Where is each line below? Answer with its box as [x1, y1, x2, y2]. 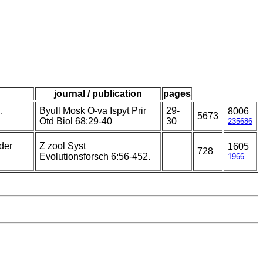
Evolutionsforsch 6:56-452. [39, 151, 150, 162]
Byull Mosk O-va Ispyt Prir [39, 106, 146, 116]
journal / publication [54, 89, 142, 99]
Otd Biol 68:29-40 [39, 116, 112, 127]
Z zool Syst [39, 141, 86, 151]
